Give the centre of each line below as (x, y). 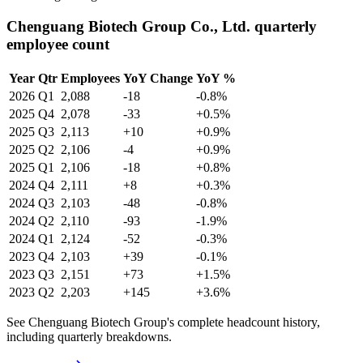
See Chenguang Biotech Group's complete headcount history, (163, 322)
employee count (58, 44)
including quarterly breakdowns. (89, 336)
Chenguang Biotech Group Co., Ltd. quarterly (162, 26)
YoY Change (158, 78)
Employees (90, 78)
